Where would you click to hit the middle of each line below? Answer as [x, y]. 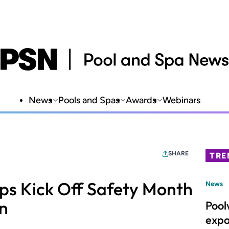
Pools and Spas [89, 100]
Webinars [181, 100]
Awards [141, 100]
